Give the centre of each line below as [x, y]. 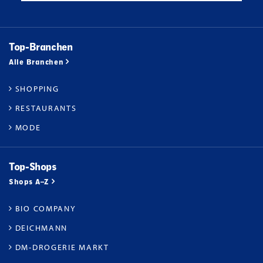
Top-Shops [33, 167]
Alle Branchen [36, 62]
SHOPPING [37, 89]
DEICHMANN [41, 228]
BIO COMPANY [45, 209]
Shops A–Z [29, 182]
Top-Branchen [41, 47]
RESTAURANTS [46, 108]
